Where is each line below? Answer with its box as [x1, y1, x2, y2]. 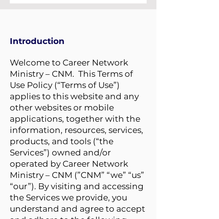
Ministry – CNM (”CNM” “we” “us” [10, 170, 144, 180]
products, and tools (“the [10, 136, 113, 146]
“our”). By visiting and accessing [10, 181, 144, 191]
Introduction [10, 36, 65, 46]
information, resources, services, [10, 125, 143, 135]
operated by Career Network [10, 159, 128, 169]
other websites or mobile [10, 103, 114, 112]
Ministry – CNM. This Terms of [10, 69, 133, 79]
